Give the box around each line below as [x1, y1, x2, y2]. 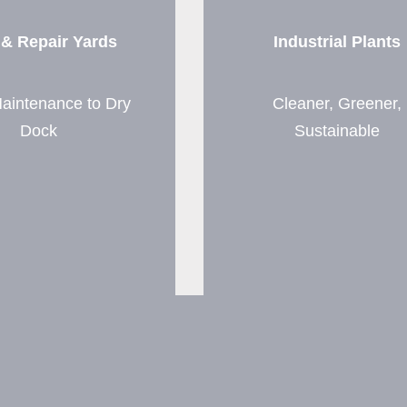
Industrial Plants [273, 32, 402, 51]
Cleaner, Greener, [273, 94, 402, 113]
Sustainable [294, 121, 381, 140]
